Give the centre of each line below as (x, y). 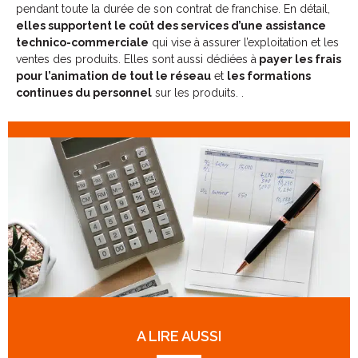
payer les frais (299, 60)
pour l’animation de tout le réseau (113, 76)
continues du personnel (84, 93)
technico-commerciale (82, 43)
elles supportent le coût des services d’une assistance (171, 26)
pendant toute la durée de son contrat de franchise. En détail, (173, 9)
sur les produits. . (198, 93)
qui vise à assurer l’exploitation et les (244, 43)
